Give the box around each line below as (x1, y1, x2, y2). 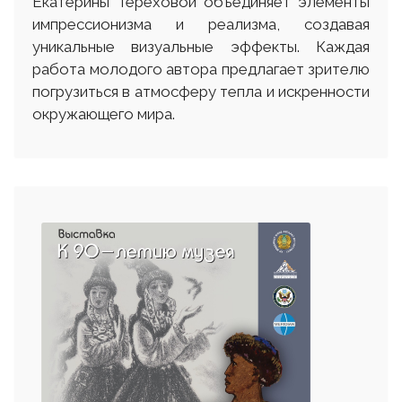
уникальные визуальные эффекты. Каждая (32, 38, 370, 57)
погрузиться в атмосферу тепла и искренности (32, 83, 370, 101)
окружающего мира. (32, 105, 175, 124)
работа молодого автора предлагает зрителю (32, 60, 370, 79)
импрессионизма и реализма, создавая (32, 15, 370, 34)
